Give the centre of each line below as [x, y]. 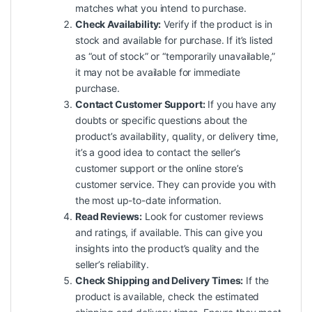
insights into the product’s [134, 249]
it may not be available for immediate [158, 72]
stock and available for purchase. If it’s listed [174, 40]
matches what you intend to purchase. [161, 8]
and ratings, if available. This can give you [169, 233]
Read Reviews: [109, 217]
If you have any [241, 104]
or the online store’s [198, 169]
